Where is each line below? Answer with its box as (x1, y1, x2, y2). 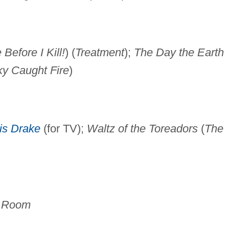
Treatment (75, 46, 124, 59)
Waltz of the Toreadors (86, 122, 198, 135)
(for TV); (40, 122, 87, 135)
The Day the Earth (133, 46, 224, 59)
